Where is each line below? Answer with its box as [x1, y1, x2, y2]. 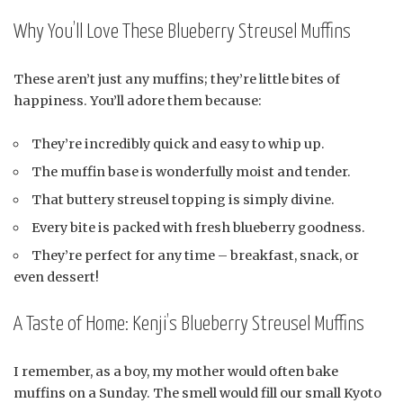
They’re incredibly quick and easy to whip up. [31, 135, 326, 152]
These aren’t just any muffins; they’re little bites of [13, 70, 340, 87]
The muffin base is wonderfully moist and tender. [31, 163, 352, 180]
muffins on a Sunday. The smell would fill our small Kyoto [13, 384, 381, 401]
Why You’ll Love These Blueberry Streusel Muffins [13, 21, 351, 42]
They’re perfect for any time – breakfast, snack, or [31, 246, 360, 264]
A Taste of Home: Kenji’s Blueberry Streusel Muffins [13, 313, 364, 335]
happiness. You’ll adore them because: [13, 92, 262, 109]
